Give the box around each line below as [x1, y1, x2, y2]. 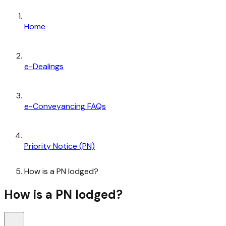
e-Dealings [24, 61, 64, 72]
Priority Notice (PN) [24, 140, 95, 151]
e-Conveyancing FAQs [24, 100, 106, 111]
